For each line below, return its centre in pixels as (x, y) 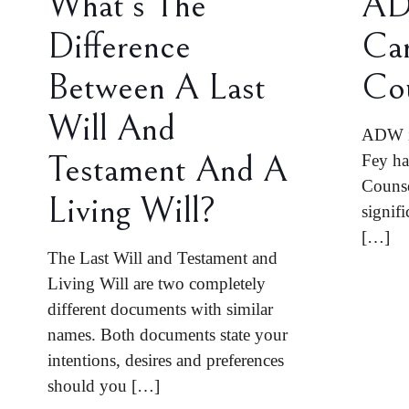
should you (88, 386)
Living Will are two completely (157, 283)
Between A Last (157, 88)
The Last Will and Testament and (163, 258)
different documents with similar (161, 309)
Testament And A (168, 170)
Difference (120, 47)
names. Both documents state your (168, 335)
